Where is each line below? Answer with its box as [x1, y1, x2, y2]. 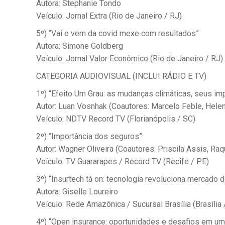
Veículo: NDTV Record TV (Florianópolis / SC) [36, 114, 195, 124]
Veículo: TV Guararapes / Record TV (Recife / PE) [36, 157, 209, 166]
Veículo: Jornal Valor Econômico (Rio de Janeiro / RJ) [36, 54, 223, 63]
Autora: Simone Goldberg [36, 41, 123, 51]
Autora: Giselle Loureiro [36, 187, 118, 196]
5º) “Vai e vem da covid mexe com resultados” [36, 29, 199, 38]
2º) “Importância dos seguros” [36, 132, 142, 141]
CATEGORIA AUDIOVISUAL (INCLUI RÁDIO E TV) [36, 71, 206, 81]
